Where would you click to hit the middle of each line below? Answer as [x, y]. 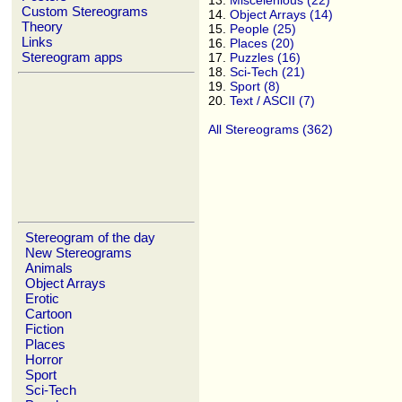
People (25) [263, 29]
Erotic [42, 298]
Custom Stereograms [85, 11]
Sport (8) [255, 87]
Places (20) [262, 44]
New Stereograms [79, 253]
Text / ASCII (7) [272, 101]
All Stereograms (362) [271, 130]
